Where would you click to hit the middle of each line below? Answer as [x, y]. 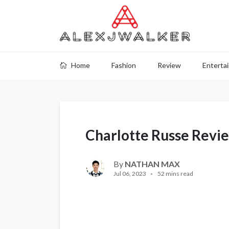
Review [169, 65]
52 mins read [175, 174]
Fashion [124, 65]
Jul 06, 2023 [130, 174]
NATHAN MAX [152, 164]
